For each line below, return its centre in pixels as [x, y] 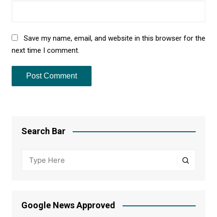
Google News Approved [68, 205]
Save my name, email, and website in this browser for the [114, 39]
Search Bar [43, 131]
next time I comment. [45, 51]
